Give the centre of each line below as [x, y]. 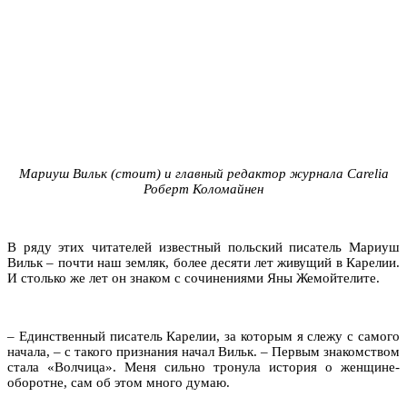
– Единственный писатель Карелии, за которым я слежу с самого [203, 336]
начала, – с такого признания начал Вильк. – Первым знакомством [203, 351]
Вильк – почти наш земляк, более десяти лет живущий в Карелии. [203, 262]
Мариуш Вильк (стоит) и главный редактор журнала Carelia [203, 173]
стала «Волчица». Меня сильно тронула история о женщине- [203, 367]
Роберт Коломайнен [203, 189]
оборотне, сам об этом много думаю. [119, 382]
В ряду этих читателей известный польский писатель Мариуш [203, 247]
